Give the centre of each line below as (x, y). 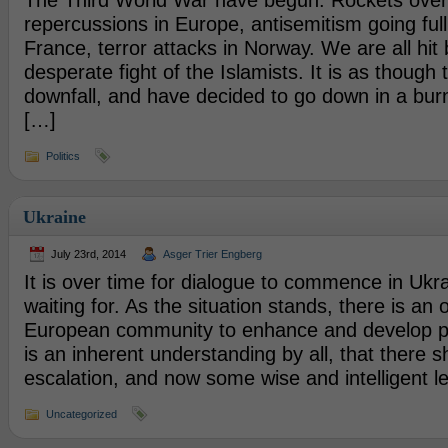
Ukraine (54, 217)
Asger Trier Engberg (212, 254)
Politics (62, 156)
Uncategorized (81, 414)
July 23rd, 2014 (88, 254)
